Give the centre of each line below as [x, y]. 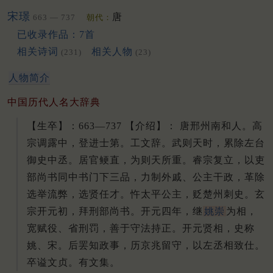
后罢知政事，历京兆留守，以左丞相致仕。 [167, 245]
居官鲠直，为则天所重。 [136, 160]
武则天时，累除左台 [218, 143]
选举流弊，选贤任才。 [79, 194]
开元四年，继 [172, 211]
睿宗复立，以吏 [229, 160]
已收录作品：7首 [56, 34]
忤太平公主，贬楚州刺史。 [193, 194]
